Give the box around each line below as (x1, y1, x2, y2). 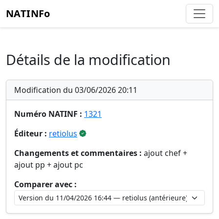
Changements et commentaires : (14, 148, 142, 158)
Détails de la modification (6, 50, 171, 69)
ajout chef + (142, 148, 187, 158)
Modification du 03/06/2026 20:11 (14, 85, 137, 95)
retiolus (49, 128, 77, 139)
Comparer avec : (14, 179, 77, 190)
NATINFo (6, 7, 50, 20)
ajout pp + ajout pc (14, 159, 83, 170)
